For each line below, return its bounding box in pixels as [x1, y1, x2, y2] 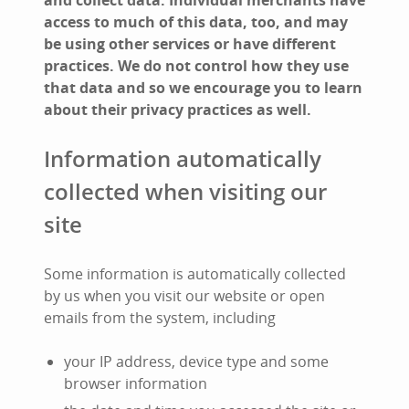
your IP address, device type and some [64, 351, 329, 372]
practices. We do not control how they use [44, 56, 349, 76]
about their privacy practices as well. [44, 100, 311, 120]
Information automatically [44, 143, 321, 173]
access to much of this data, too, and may [44, 12, 348, 32]
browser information [64, 373, 207, 393]
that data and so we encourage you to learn [44, 78, 362, 98]
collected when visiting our [44, 176, 327, 206]
